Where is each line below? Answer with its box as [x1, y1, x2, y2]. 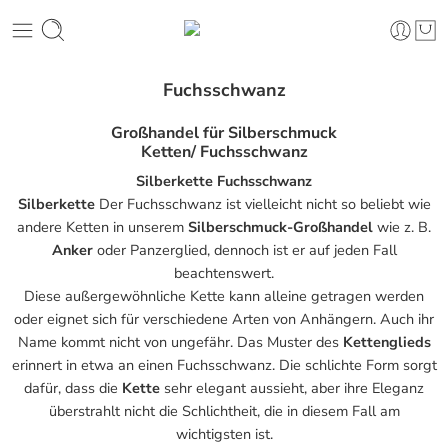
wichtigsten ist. [175, 424, 273, 445]
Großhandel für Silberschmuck [111, 122, 337, 145]
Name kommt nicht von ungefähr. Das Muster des [17, 332, 343, 353]
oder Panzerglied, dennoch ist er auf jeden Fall [92, 240, 397, 261]
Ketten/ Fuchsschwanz [140, 141, 308, 164]
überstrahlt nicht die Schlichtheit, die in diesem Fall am [48, 401, 400, 422]
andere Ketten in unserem [17, 217, 184, 238]
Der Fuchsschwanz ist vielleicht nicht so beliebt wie [94, 194, 431, 215]
